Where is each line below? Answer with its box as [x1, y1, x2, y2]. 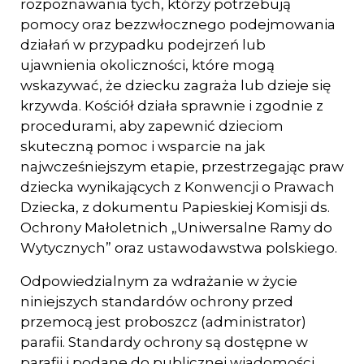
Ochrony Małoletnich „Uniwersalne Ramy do [20, 219, 332, 236]
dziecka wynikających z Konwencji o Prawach [20, 179, 335, 195]
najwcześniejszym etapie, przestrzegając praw [20, 158, 344, 175]
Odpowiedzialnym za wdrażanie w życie [20, 273, 297, 289]
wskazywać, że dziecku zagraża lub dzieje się [20, 77, 331, 93]
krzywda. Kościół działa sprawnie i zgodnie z [20, 97, 323, 114]
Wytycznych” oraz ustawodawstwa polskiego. [20, 240, 337, 256]
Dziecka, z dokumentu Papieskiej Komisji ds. [20, 199, 330, 215]
